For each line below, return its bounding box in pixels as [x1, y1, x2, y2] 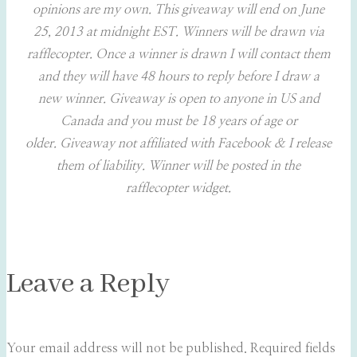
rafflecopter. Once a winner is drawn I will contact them [26, 48, 331, 61]
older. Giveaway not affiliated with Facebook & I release [25, 137, 331, 151]
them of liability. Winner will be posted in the [57, 159, 300, 173]
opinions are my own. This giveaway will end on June [33, 3, 324, 17]
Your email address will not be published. [6, 342, 247, 355]
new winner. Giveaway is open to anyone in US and [37, 92, 320, 106]
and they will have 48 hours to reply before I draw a [37, 70, 320, 84]
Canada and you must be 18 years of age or [60, 115, 297, 128]
